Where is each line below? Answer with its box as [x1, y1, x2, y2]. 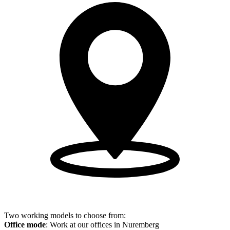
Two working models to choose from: [4, 210, 126, 220]
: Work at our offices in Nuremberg [46, 220, 159, 229]
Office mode [4, 220, 46, 229]
